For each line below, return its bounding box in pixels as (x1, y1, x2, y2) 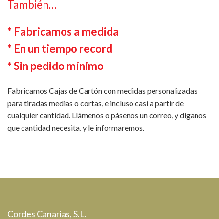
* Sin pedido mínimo (7, 59, 104, 73)
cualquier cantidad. (7, 110, 72, 120)
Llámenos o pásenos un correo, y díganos (72, 110, 206, 120)
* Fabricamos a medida (7, 25, 119, 39)
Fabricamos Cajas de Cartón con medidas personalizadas (7, 86, 197, 96)
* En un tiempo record (7, 42, 112, 56)
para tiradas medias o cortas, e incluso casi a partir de (7, 98, 184, 108)
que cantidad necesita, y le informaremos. (7, 123, 144, 132)
